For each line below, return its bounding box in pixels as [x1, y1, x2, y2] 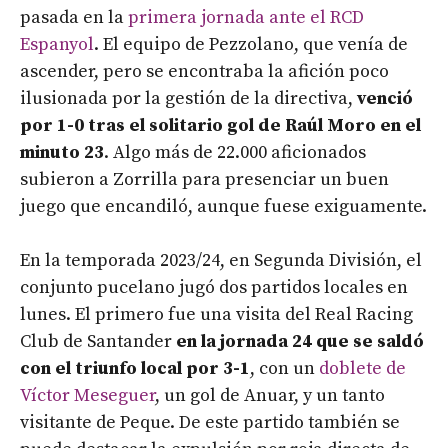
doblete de [319, 357, 406, 381]
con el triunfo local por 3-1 [20, 357, 250, 381]
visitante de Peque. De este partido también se [20, 411, 400, 435]
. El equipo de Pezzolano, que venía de [94, 33, 408, 57]
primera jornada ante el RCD [128, 6, 364, 30]
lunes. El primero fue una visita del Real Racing [20, 303, 413, 327]
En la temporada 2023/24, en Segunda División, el [20, 249, 422, 273]
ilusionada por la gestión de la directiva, [20, 87, 357, 111]
